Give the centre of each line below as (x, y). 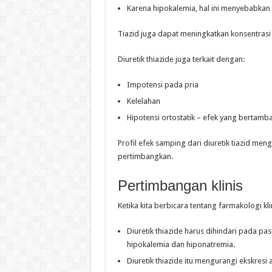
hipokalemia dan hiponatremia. (181, 245)
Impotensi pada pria (162, 85)
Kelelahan (143, 101)
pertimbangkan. (145, 157)
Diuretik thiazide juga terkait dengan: (181, 59)
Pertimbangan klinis (180, 186)
